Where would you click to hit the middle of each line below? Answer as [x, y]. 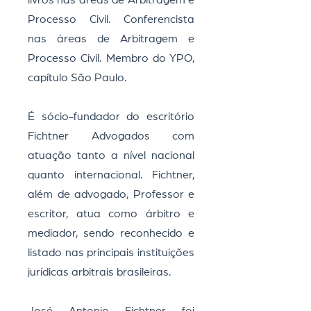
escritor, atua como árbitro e [111, 214]
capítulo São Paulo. [77, 78]
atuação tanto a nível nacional [111, 155]
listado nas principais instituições [111, 253]
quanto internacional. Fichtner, [111, 175]
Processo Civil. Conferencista [111, 19]
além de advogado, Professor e [111, 194]
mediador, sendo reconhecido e [111, 233]
